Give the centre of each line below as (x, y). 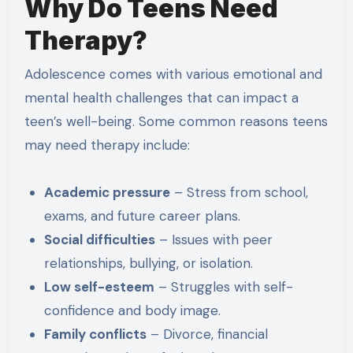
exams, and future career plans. (143, 216)
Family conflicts (96, 334)
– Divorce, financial (208, 334)
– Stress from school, (240, 192)
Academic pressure (108, 192)
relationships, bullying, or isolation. (149, 263)
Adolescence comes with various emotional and (173, 74)
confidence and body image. (133, 310)
